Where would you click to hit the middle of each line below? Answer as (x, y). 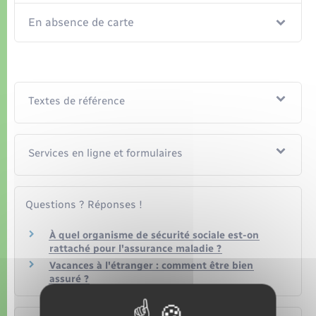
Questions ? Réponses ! (84, 205)
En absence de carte (81, 23)
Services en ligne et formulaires (106, 153)
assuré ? (69, 279)
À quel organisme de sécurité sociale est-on (154, 235)
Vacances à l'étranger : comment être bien (151, 266)
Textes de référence (77, 101)
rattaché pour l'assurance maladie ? (135, 248)
